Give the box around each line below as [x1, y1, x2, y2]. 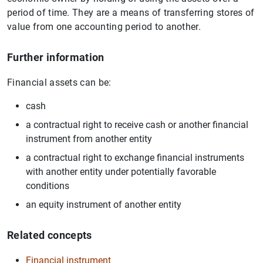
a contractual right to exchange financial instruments [26, 151, 244, 163]
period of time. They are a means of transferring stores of [7, 6, 255, 18]
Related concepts [7, 228, 92, 241]
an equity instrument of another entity [26, 198, 181, 210]
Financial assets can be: [7, 76, 112, 88]
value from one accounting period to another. [7, 21, 201, 32]
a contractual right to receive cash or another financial [26, 119, 248, 130]
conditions [26, 180, 69, 191]
